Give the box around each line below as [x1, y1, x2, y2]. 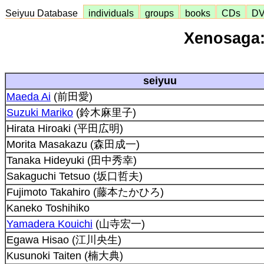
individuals [84, 8, 138, 18]
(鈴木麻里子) [73, 106, 136, 118]
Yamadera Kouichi [6, 217, 93, 230]
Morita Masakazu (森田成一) [6, 138, 140, 150]
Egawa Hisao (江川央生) [6, 233, 121, 246]
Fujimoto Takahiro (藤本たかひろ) [6, 186, 164, 198]
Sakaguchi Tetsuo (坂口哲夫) [6, 170, 143, 182]
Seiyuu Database [5, 8, 82, 18]
